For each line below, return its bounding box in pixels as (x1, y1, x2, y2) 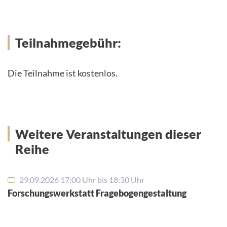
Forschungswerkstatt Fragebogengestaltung (8, 187, 186, 199)
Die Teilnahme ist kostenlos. (8, 67, 118, 79)
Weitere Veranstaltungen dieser (15, 126, 201, 142)
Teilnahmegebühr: (15, 35, 121, 51)
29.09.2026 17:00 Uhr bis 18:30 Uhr (18, 175, 144, 185)
